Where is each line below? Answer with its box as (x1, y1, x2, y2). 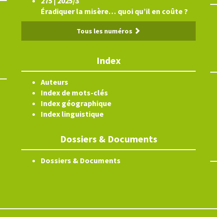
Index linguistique (41, 109, 104, 119)
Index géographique (41, 98, 111, 108)
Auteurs (41, 77, 68, 87)
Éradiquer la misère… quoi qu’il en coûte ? (41, 6, 188, 16)
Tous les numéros (77, 27, 134, 35)
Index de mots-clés (41, 88, 108, 97)
